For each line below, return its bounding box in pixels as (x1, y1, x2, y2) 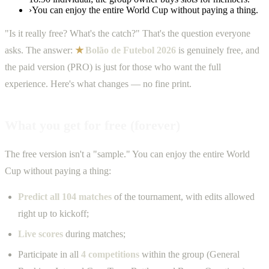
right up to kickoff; (18, 208, 89, 219)
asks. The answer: (5, 44, 75, 55)
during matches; (63, 229, 126, 240)
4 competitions (81, 249, 140, 260)
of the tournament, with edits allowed (112, 191, 255, 202)
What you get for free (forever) (5, 117, 180, 133)
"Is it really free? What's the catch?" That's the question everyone (5, 28, 250, 38)
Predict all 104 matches (18, 191, 112, 202)
